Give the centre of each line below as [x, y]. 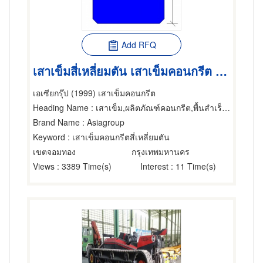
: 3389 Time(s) [83, 166]
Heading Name [61, 107]
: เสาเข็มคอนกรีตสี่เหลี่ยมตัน [117, 137]
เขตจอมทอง [54, 151]
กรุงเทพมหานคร [161, 151]
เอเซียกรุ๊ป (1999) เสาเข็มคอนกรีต [94, 93]
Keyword [49, 137]
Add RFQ [139, 45]
